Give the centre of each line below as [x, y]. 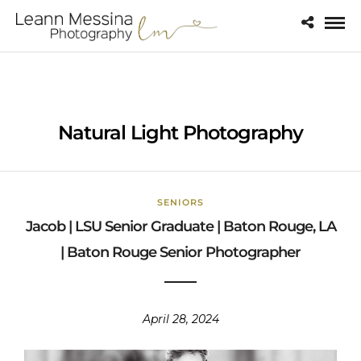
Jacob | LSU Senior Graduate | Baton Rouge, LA [180, 226]
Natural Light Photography [180, 133]
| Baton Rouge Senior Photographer [180, 252]
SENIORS [180, 202]
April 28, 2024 [180, 319]
